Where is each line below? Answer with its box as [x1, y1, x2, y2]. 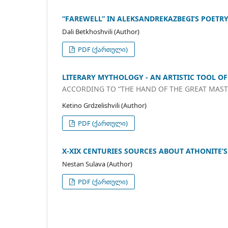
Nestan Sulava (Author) [62, 159, 132, 169]
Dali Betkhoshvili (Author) [62, 26, 139, 36]
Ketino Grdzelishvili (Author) [62, 101, 147, 110]
